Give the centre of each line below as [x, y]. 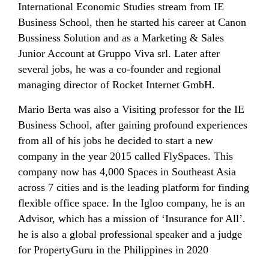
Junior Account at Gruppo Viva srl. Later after [119, 54]
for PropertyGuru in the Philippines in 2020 [115, 250]
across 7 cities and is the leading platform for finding [134, 188]
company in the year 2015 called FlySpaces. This [125, 156]
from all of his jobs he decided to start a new [116, 141]
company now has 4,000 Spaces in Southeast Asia [127, 172]
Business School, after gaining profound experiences [133, 125]
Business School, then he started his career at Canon [132, 23]
